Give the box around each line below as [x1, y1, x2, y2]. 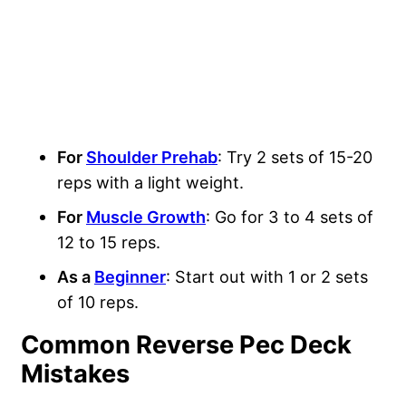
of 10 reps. [57, 291, 143, 312]
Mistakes [21, 358, 130, 389]
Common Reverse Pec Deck [21, 329, 352, 360]
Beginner [94, 266, 166, 286]
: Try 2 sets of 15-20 [217, 146, 372, 167]
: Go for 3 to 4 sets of [206, 206, 373, 227]
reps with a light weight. [57, 171, 244, 192]
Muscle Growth [86, 206, 206, 227]
